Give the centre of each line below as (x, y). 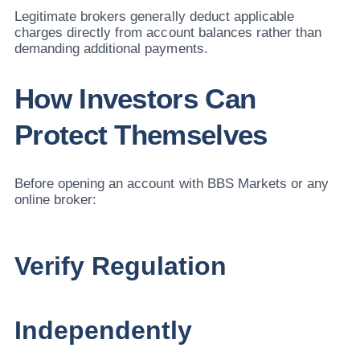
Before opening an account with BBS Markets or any (172, 184)
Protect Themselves (141, 135)
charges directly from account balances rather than (168, 32)
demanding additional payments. (111, 48)
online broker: (56, 200)
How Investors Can (135, 99)
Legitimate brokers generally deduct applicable (154, 16)
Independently (104, 331)
